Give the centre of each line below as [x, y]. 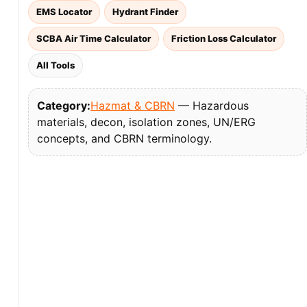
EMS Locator [64, 12]
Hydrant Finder [145, 12]
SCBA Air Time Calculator [94, 38]
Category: [64, 106]
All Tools [56, 65]
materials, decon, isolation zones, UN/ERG [146, 122]
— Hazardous [212, 106]
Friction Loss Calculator [224, 38]
